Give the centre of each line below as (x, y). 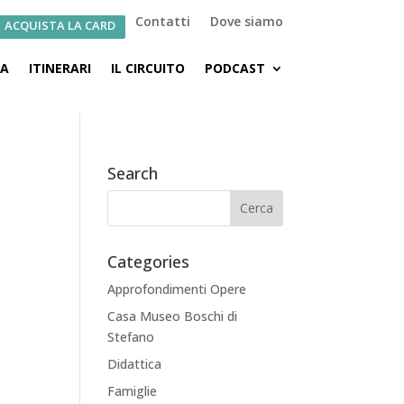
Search (133, 173)
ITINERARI (60, 68)
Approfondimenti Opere (177, 289)
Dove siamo (246, 21)
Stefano (131, 336)
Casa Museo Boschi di (173, 316)
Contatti (162, 21)
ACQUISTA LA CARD (60, 25)
